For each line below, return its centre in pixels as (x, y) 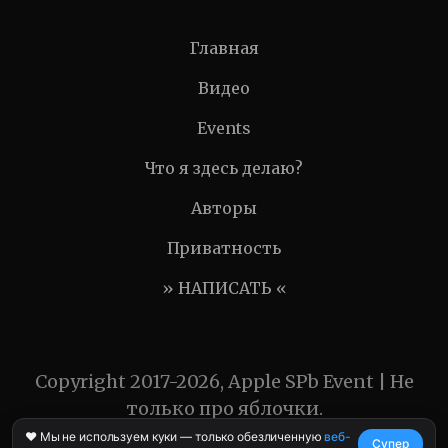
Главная (224, 48)
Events (224, 128)
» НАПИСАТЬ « (224, 288)
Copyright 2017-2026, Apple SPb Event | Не (224, 382)
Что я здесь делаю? (224, 168)
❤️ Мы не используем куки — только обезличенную (175, 436)
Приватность (224, 248)
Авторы (224, 208)
